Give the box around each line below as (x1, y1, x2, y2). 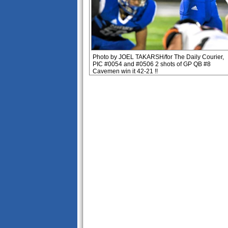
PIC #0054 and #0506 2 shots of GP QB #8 (93, 61, 211, 68)
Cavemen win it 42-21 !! (93, 68, 158, 75)
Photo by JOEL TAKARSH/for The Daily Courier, (93, 53, 224, 61)
